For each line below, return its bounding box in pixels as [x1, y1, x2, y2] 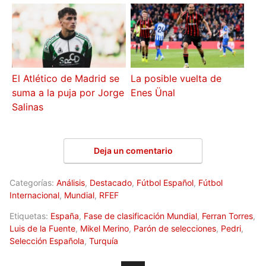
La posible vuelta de [130, 72, 221, 85]
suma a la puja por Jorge [12, 87, 125, 99]
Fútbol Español [137, 177, 194, 188]
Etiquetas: [9, 210, 50, 221]
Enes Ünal [130, 87, 175, 99]
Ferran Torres [202, 210, 253, 221]
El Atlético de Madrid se [12, 72, 120, 85]
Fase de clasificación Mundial [84, 210, 197, 221]
